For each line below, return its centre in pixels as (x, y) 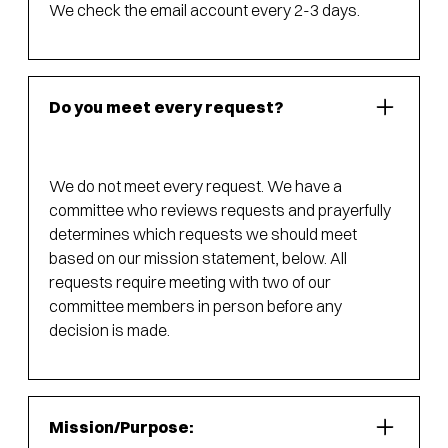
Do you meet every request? (166, 106)
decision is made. (109, 330)
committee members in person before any (195, 306)
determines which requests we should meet (203, 234)
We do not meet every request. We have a (195, 186)
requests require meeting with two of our (190, 282)
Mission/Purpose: (121, 427)
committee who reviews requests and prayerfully (220, 210)
